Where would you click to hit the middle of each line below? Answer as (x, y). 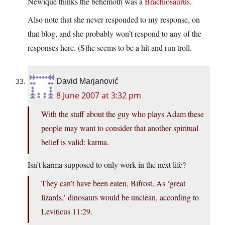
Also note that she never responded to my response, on (114, 20)
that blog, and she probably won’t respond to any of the (115, 34)
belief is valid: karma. (75, 142)
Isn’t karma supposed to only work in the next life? (107, 165)
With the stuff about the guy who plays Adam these (123, 114)
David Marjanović (87, 81)
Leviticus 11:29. (67, 211)
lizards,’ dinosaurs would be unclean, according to (120, 197)
